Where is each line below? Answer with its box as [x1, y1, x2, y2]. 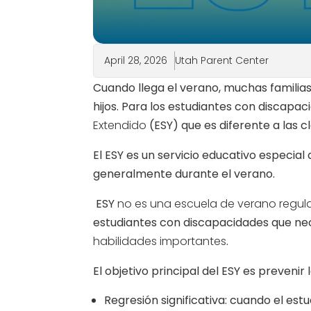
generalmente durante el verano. [93, 165, 276, 182]
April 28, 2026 [104, 53, 168, 67]
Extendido [93, 117, 147, 133]
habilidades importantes [93, 233, 227, 249]
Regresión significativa [104, 292, 226, 308]
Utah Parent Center [175, 53, 269, 67]
